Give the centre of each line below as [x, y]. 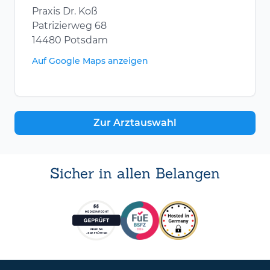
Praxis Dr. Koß [65, 11]
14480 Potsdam [70, 40]
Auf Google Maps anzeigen [90, 61]
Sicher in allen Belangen [135, 174]
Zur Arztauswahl [135, 123]
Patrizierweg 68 [69, 26]
